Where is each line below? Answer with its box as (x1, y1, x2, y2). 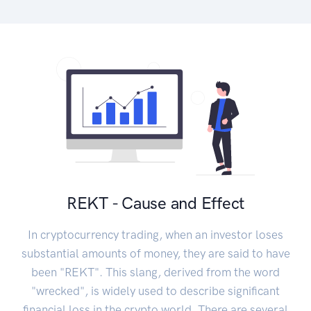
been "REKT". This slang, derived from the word (31, 265, 280, 280)
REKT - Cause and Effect (66, 193, 245, 214)
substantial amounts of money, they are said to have (21, 246, 290, 261)
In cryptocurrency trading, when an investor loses (28, 228, 283, 242)
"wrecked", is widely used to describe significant (31, 284, 280, 299)
